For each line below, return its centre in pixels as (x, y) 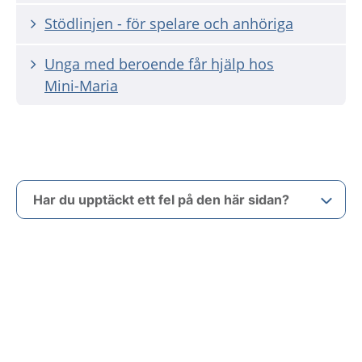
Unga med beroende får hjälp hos (159, 64)
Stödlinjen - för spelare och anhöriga (169, 23)
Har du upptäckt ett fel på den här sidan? (161, 200)
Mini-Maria (81, 86)
